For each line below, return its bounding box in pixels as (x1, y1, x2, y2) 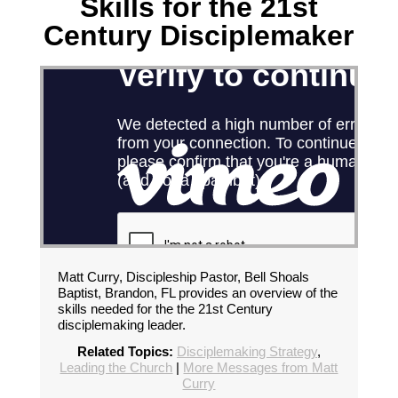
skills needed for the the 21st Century (57, 301, 273, 317)
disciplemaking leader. (57, 317, 186, 333)
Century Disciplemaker (44, 20, 354, 52)
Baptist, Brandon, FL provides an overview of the (57, 285, 338, 301)
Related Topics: (76, 344, 173, 360)
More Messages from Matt (183, 360, 338, 376)
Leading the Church (60, 360, 173, 376)
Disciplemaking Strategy (176, 344, 317, 360)
